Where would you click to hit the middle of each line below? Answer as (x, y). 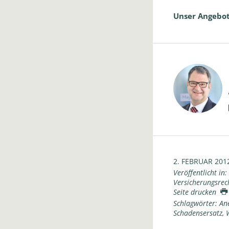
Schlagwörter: (195, 203)
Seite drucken (197, 192)
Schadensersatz (198, 213)
